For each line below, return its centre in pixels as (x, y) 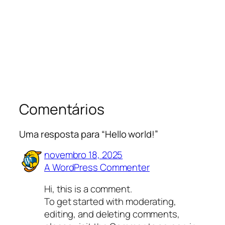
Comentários (62, 109)
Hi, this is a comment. (88, 189)
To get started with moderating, (110, 202)
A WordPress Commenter (97, 167)
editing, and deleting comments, (112, 214)
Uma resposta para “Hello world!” (89, 134)
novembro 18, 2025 (84, 154)
